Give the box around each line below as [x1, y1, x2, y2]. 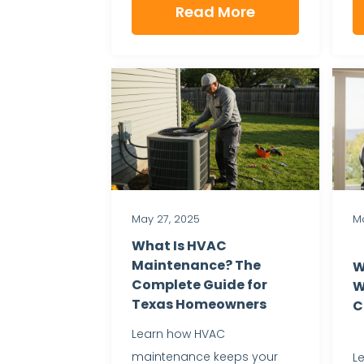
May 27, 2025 [132, 210, 200, 227]
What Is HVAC [132, 236, 227, 255]
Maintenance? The [132, 255, 261, 275]
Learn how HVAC [132, 325, 225, 342]
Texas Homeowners [132, 294, 266, 314]
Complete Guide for [132, 275, 267, 294]
